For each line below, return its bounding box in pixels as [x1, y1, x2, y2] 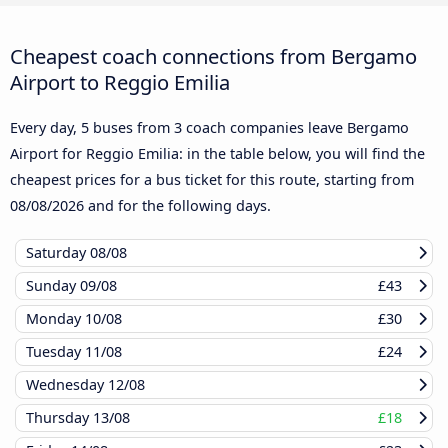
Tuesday [26, 341, 85, 361]
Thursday [26, 407, 93, 427]
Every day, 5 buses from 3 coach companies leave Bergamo [10, 117, 409, 137]
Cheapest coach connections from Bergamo [10, 41, 417, 70]
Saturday [26, 242, 90, 262]
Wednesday [26, 374, 108, 394]
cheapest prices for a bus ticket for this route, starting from [10, 169, 414, 189]
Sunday [26, 275, 80, 295]
